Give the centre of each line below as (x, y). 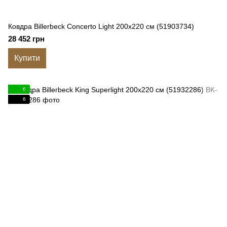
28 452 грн (26, 39)
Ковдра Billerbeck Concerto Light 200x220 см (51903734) (101, 26)
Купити (27, 58)
